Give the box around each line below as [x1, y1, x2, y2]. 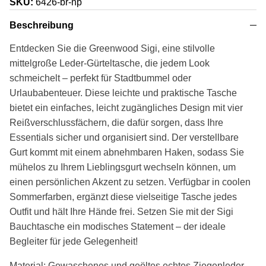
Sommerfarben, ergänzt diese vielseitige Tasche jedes [9, 192, 237, 202]
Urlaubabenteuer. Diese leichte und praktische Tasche [9, 88, 237, 99]
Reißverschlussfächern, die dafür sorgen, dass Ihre [9, 118, 223, 128]
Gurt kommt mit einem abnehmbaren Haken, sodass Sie [9, 147, 244, 158]
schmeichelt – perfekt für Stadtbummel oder [9, 73, 191, 84]
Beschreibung [9, 20, 74, 31]
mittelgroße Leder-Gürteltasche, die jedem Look [9, 58, 210, 69]
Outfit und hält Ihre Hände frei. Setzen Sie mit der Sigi [9, 207, 233, 217]
